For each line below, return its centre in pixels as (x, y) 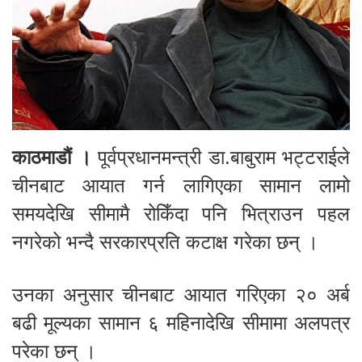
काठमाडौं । (52, 158)
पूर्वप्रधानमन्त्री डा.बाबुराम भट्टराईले (220, 158)
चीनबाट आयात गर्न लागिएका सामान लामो (181, 186)
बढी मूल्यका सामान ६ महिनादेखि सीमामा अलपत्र (181, 323)
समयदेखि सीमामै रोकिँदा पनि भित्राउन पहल (181, 214)
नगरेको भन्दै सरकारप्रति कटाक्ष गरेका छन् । (165, 242)
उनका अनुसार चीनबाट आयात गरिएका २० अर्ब (181, 295)
